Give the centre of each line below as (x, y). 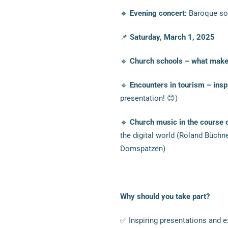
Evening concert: (158, 13)
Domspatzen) (142, 148)
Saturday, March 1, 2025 (172, 37)
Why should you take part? (165, 196)
